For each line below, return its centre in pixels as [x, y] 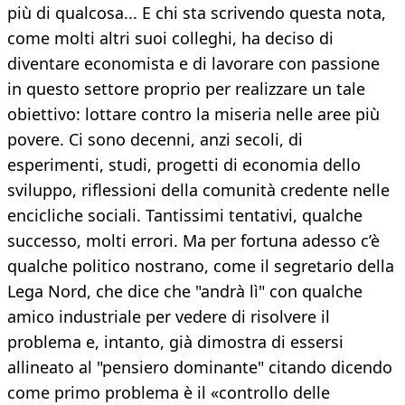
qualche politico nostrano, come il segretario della [201, 266]
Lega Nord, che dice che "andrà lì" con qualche [185, 292]
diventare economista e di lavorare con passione [193, 64]
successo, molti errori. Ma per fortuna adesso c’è [193, 241]
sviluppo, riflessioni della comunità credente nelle [198, 190]
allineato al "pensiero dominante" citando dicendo [200, 367]
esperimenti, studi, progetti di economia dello [184, 165]
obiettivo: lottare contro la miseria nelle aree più [193, 114]
